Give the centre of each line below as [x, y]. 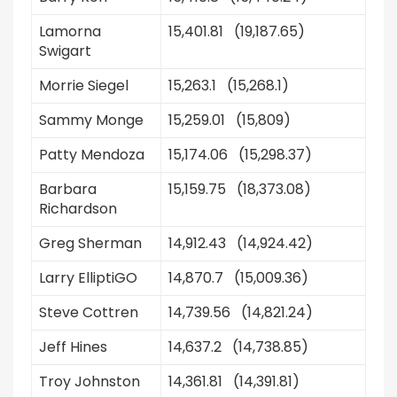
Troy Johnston [90, 381]
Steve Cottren [89, 312]
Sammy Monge [91, 120]
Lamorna [70, 31]
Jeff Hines [73, 347]
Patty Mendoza [92, 155]
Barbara [68, 189]
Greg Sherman [90, 243]
